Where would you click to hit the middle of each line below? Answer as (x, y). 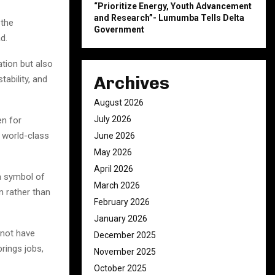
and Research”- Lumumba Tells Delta (169, 18)
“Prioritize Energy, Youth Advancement (173, 6)
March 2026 (117, 185)
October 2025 (120, 268)
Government (119, 29)
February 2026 (122, 202)
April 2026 (114, 169)
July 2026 (113, 119)
